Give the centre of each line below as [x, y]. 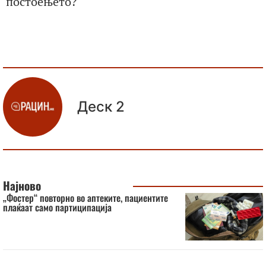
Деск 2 [101, 106]
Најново [22, 185]
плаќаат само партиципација [57, 207]
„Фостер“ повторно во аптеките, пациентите [85, 197]
